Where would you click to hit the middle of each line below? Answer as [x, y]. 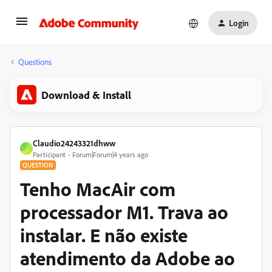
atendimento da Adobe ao [127, 258]
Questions [35, 62]
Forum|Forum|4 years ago [110, 155]
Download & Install [86, 95]
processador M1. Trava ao [124, 212]
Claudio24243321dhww [74, 143]
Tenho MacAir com [98, 189]
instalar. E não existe [104, 235]
